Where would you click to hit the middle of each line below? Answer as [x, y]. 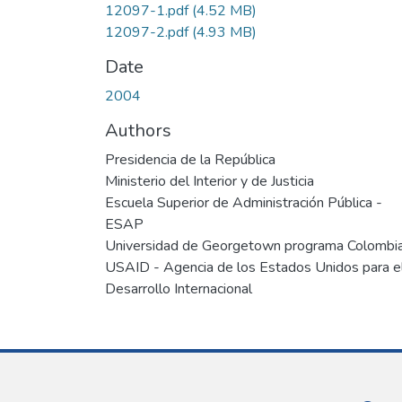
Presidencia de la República [190, 159]
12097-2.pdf [149, 32]
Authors [138, 130]
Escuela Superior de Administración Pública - [244, 202]
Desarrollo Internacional [179, 288]
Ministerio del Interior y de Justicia [210, 181]
